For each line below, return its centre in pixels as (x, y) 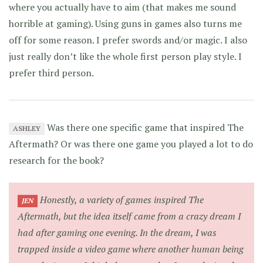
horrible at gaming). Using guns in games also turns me (125, 24)
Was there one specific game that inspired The (144, 128)
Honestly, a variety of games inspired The (121, 200)
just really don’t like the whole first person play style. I (125, 57)
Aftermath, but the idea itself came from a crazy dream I (129, 216)
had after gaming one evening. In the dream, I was (117, 233)
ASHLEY (27, 129)
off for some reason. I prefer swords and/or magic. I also (128, 40)
